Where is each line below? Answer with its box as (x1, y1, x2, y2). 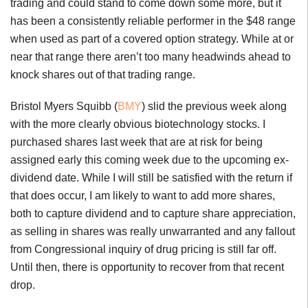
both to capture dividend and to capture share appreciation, (10, 208, 296, 220)
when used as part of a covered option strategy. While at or (10, 33, 294, 45)
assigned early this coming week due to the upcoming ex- (10, 154, 289, 166)
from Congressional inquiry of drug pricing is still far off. (10, 243, 276, 256)
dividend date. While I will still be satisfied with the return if (10, 172, 292, 184)
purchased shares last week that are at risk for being (10, 136, 263, 148)
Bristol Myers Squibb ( (10, 100, 118, 113)
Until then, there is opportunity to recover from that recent (10, 261, 284, 274)
